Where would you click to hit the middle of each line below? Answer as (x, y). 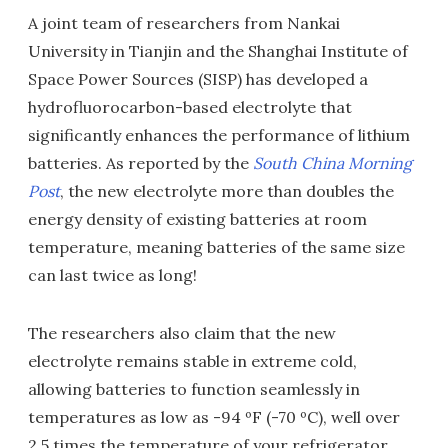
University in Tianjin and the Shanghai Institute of (218, 51)
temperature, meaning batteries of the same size (216, 247)
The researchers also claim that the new (182, 333)
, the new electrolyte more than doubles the (227, 191)
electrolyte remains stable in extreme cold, (192, 361)
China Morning (354, 163)
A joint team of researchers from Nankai (184, 23)
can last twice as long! (112, 275)
